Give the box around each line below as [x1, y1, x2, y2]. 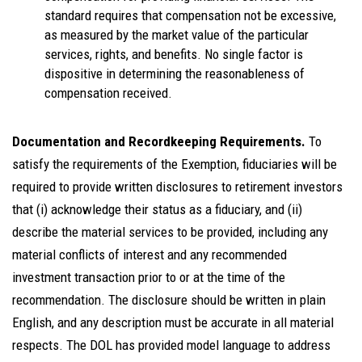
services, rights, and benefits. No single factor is [44, 46, 303, 62]
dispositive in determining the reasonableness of [44, 65, 305, 82]
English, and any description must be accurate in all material [12, 314, 334, 330]
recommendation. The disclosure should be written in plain [12, 292, 326, 308]
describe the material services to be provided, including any [12, 224, 328, 240]
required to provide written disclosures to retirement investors [12, 179, 343, 195]
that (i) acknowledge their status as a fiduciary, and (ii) [12, 201, 302, 217]
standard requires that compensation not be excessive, [44, 7, 336, 23]
